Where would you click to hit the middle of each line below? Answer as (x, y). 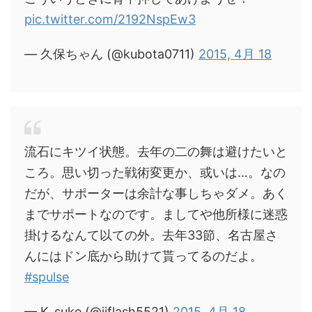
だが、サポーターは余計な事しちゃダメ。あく (156, 193)
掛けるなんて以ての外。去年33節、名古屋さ (151, 235)
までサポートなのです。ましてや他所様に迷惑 (156, 214)
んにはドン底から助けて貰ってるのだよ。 (143, 256)
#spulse (47, 276)
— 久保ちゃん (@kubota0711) (111, 54)
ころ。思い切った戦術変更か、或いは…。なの (155, 172)
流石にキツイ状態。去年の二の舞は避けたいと (156, 151)
